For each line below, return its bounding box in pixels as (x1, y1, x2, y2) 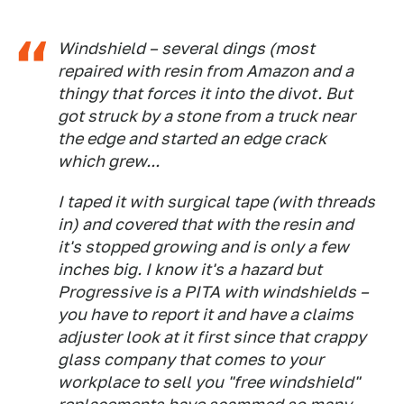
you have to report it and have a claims (58, 304, 353, 324)
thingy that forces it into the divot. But (58, 83, 353, 103)
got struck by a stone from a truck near (58, 106, 355, 125)
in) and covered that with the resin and (58, 214, 353, 234)
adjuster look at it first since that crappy (58, 326, 366, 346)
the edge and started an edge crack (58, 128, 326, 148)
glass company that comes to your (58, 349, 324, 369)
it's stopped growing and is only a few (58, 236, 349, 256)
